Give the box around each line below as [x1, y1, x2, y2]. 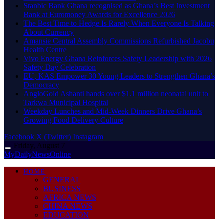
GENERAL [43, 175, 81, 184]
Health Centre [23, 45, 66, 54]
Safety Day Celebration [23, 63, 96, 71]
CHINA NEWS [43, 201, 92, 210]
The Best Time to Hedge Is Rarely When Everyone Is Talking [23, 19, 214, 27]
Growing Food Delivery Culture [23, 115, 123, 124]
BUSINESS [43, 184, 81, 193]
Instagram [73, 132, 103, 141]
